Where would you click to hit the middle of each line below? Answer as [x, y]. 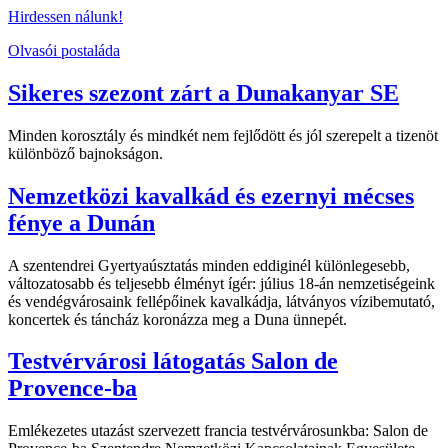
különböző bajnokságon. [85, 153]
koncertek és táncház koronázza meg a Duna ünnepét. [177, 319]
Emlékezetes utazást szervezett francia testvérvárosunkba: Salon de [218, 431]
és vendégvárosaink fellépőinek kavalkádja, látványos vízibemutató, [221, 301]
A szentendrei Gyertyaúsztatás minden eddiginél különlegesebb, [209, 265]
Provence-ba [72, 388]
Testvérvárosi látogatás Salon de [173, 361]
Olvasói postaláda [64, 50]
